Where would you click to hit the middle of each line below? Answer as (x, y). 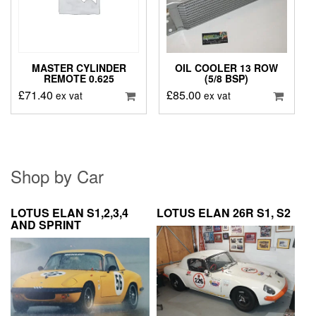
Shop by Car (57, 176)
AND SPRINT (46, 225)
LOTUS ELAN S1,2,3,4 (69, 213)
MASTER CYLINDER (79, 67)
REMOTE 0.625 (79, 78)
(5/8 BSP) (227, 78)
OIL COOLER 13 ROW (227, 67)
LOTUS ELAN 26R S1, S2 (223, 213)
